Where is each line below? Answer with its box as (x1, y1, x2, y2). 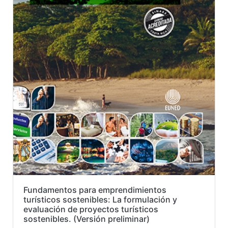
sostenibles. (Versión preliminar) (23, 213, 150, 224)
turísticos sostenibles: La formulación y (23, 194, 177, 205)
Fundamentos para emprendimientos (23, 184, 166, 195)
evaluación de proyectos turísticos (23, 204, 158, 214)
